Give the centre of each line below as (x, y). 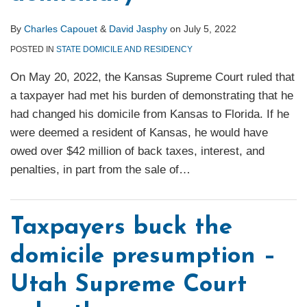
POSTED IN (33, 50)
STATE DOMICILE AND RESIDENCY (124, 50)
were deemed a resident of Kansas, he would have (139, 133)
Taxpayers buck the (121, 228)
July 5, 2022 (210, 29)
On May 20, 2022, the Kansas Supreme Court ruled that (152, 77)
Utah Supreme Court (128, 286)
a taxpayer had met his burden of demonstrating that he (152, 96)
